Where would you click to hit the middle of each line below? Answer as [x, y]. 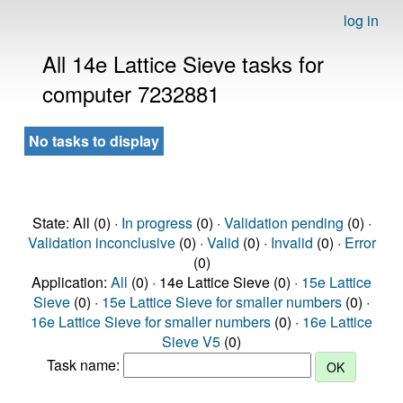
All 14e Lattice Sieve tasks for [183, 63]
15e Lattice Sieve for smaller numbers [222, 302]
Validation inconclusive [101, 242]
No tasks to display [94, 141]
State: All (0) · [76, 223]
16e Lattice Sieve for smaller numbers [151, 322]
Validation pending [283, 223]
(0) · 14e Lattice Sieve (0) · [215, 282]
